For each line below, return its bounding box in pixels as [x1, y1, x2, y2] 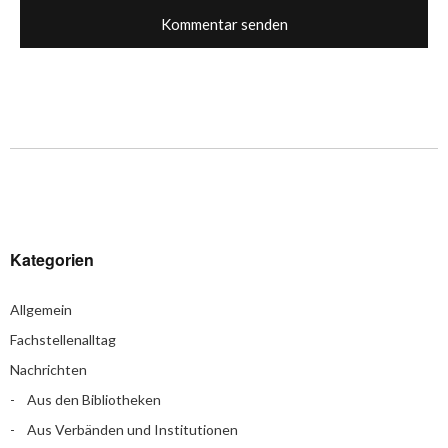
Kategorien [10, 248, 94, 271]
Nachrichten [10, 361, 87, 378]
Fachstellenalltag [10, 331, 116, 348]
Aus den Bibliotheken [27, 391, 161, 408]
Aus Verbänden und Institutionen [27, 421, 238, 438]
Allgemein [10, 301, 72, 318]
